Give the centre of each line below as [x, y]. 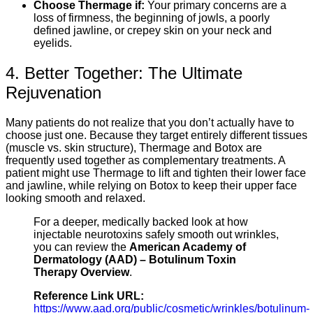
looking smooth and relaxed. [75, 198]
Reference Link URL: [89, 296]
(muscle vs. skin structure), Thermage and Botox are [134, 148]
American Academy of [188, 247]
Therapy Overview [81, 272]
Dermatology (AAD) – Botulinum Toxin [135, 260]
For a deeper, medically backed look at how [141, 222]
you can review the [81, 247]
